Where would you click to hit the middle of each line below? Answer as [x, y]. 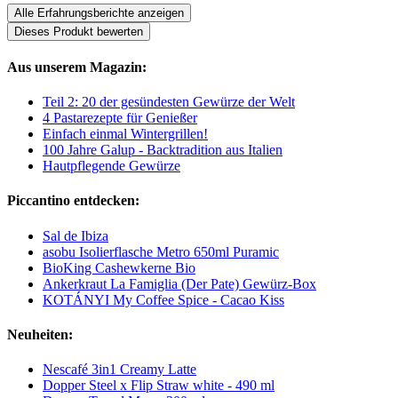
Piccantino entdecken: [73, 201]
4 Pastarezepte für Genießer [120, 118]
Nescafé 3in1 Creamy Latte [119, 370]
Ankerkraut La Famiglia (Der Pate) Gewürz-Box [179, 283]
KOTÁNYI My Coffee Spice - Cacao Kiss [163, 299]
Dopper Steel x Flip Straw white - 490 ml [159, 386]
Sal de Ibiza [76, 235]
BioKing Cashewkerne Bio [119, 267]
